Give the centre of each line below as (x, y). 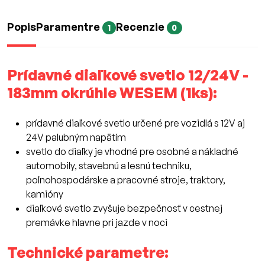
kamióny (45, 194)
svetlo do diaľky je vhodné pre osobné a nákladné (132, 152)
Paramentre (69, 27)
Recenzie (141, 27)
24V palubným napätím (76, 138)
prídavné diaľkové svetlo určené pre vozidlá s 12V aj (135, 123)
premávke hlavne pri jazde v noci (97, 223)
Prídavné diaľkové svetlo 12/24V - (128, 75)
